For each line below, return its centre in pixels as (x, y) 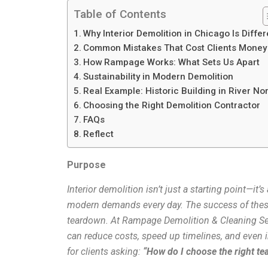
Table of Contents (120, 14)
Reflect (99, 134)
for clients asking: (104, 252)
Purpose (86, 165)
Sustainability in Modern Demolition (159, 77)
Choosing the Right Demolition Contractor (172, 106)
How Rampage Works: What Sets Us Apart (172, 63)
